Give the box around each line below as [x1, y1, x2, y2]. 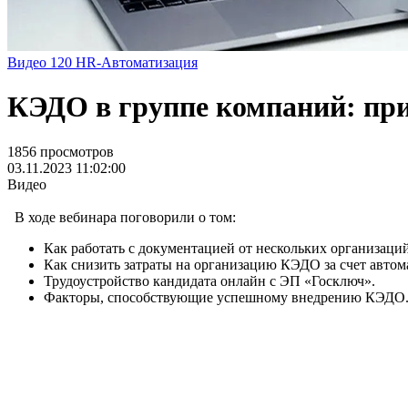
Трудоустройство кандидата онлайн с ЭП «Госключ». [44, 272, 375, 289]
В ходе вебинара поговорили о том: [7, 209, 236, 225]
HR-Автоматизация [76, 54, 198, 70]
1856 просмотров [7, 143, 114, 159]
